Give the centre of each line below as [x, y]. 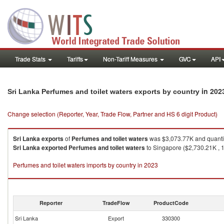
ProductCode [171, 203]
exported [54, 147]
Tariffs [75, 59]
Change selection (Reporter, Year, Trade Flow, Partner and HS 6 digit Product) [112, 114]
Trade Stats [31, 59]
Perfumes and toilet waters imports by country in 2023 [85, 165]
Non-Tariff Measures [131, 59]
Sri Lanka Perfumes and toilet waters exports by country [104, 91]
